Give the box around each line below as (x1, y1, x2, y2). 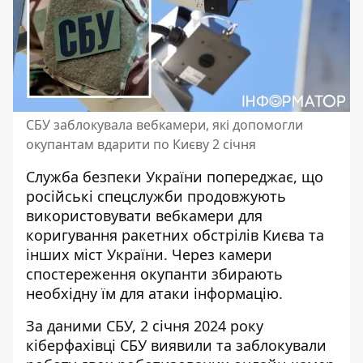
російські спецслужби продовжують (26, 186, 286, 206)
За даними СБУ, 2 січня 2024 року (26, 316, 263, 335)
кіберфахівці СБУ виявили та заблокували (26, 335, 327, 355)
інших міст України (26, 245, 164, 264)
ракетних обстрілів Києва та (122, 225, 324, 245)
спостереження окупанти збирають (26, 264, 283, 284)
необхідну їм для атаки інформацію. (26, 284, 283, 303)
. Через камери (164, 245, 272, 264)
